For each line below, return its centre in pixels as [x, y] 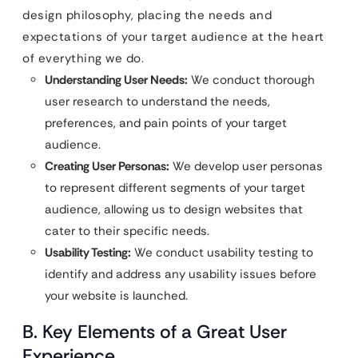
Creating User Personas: [107, 167]
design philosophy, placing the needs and [147, 16]
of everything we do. [83, 59]
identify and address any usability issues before [181, 274]
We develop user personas [246, 167]
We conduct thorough [251, 80]
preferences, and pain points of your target [166, 123]
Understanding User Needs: [116, 80]
